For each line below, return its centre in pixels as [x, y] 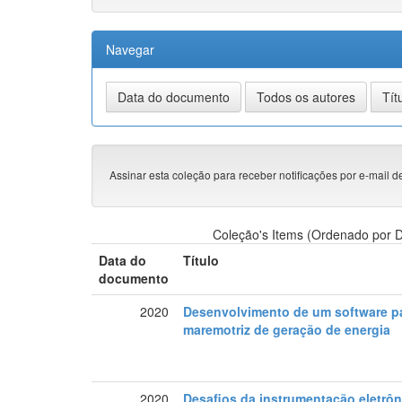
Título [201, 261]
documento [134, 279]
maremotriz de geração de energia [287, 330]
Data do [123, 261]
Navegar [130, 50]
